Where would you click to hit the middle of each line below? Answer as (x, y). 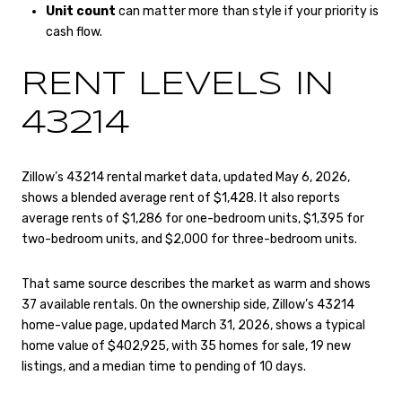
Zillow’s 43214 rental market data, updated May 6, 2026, (186, 178)
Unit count (80, 11)
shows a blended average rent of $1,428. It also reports (181, 198)
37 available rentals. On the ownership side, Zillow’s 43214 (188, 304)
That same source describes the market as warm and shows (196, 284)
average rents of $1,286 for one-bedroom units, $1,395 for (193, 219)
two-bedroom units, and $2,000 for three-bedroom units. (189, 240)
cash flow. (74, 31)
